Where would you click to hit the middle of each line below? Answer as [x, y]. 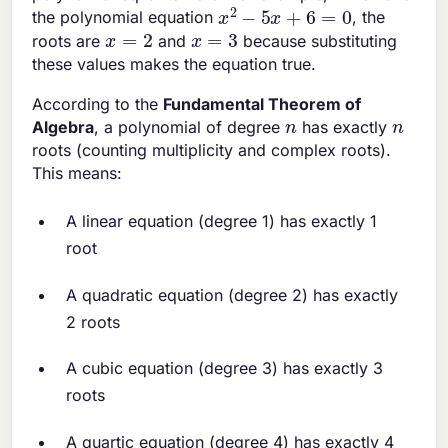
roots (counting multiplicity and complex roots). [212, 150]
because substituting [318, 40]
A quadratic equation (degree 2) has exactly [232, 294]
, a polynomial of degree [190, 127]
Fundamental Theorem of [262, 104]
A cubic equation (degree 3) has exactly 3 [225, 368]
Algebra [63, 127]
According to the [98, 104]
